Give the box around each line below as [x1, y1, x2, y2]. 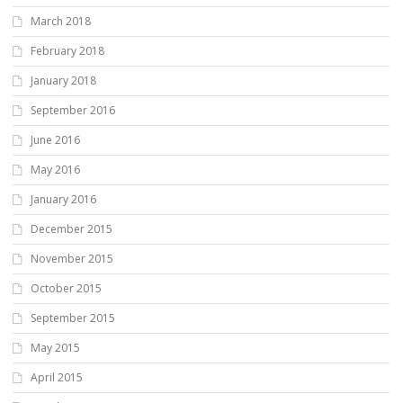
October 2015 [31, 280, 102, 296]
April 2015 [31, 369, 83, 385]
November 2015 [31, 250, 113, 266]
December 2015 [31, 220, 112, 237]
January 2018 [31, 72, 96, 88]
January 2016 [31, 191, 96, 207]
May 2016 [31, 161, 80, 177]
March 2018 [31, 13, 91, 29]
